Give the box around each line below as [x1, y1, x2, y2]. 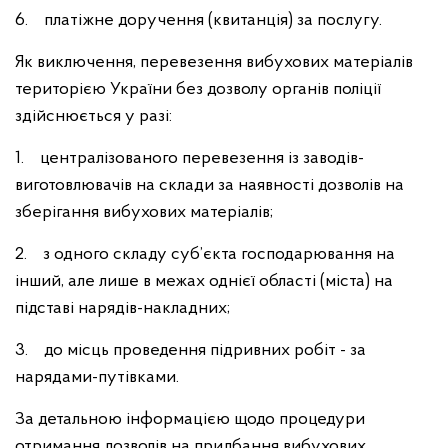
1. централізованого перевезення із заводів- [15, 149, 364, 168]
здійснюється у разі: [15, 107, 172, 126]
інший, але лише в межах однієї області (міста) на [15, 272, 393, 291]
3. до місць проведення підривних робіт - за [15, 341, 366, 360]
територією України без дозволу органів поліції [15, 80, 381, 99]
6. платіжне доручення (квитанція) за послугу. [15, 11, 382, 30]
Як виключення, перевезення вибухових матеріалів [15, 53, 413, 72]
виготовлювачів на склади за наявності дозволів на [15, 176, 404, 195]
